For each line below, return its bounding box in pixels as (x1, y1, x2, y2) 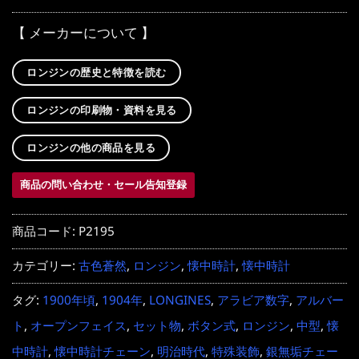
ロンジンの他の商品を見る (26, 139, 155, 155)
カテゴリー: (12, 257, 79, 275)
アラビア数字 (217, 292, 289, 309)
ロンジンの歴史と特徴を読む (26, 64, 167, 79)
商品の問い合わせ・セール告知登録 (20, 176, 187, 192)
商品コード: (12, 223, 79, 240)
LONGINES (149, 292, 211, 309)
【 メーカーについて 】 (12, 23, 155, 42)
